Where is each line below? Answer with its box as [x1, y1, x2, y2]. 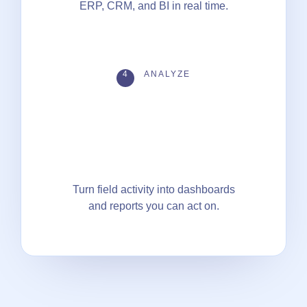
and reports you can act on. [88, 199, 219, 212]
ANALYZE [141, 69, 191, 79]
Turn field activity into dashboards [72, 183, 235, 195]
